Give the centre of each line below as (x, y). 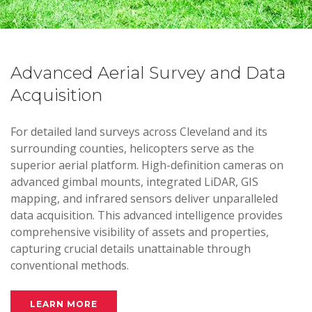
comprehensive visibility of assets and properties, (140, 232)
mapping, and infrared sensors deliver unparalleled (144, 198)
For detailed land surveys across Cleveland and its (139, 132)
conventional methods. (70, 265)
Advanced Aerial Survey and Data (148, 73)
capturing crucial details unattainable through (131, 249)
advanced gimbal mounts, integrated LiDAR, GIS (134, 182)
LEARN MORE (64, 304)
